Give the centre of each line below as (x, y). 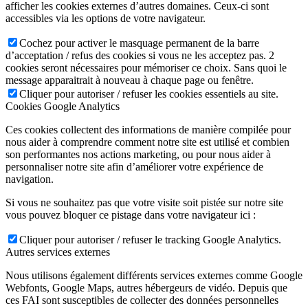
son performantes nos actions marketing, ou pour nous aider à (138, 154)
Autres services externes (58, 252)
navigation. (30, 179)
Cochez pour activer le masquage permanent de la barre (139, 43)
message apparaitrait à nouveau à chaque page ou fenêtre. (130, 80)
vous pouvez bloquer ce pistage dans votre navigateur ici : (131, 214)
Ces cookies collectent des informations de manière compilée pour (148, 129)
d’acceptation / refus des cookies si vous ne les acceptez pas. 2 (140, 55)
